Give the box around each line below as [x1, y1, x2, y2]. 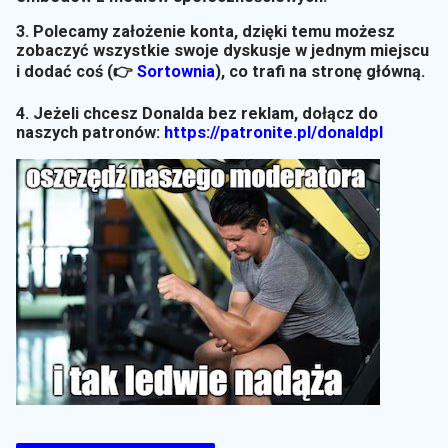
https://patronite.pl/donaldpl [164, 122, 383, 142]
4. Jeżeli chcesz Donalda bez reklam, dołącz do [16, 103, 378, 123]
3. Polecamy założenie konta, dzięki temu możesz [16, 22, 395, 42]
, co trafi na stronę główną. [221, 62, 425, 82]
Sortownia [137, 62, 215, 82]
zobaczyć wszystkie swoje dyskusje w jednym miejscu [16, 41, 429, 61]
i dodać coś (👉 [16, 62, 137, 82]
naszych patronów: [16, 122, 164, 142]
